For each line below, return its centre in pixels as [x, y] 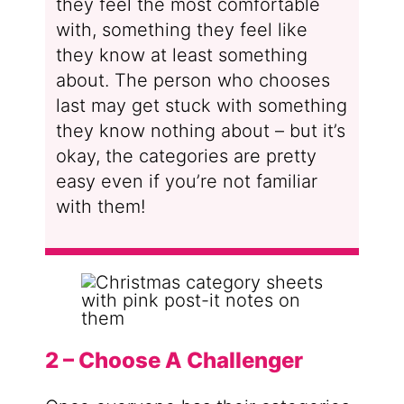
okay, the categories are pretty [186, 156]
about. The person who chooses [193, 80]
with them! [100, 206]
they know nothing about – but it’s [200, 130]
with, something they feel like [181, 29]
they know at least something [181, 55]
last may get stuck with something [201, 105]
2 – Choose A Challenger [174, 361]
